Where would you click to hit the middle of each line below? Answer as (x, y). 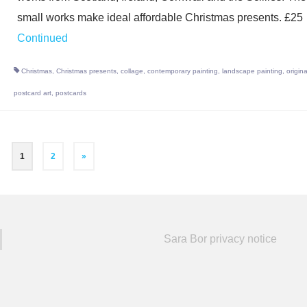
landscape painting (252, 71)
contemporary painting (182, 71)
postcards (71, 93)
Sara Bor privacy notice (220, 239)
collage (132, 71)
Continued (42, 38)
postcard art (32, 93)
